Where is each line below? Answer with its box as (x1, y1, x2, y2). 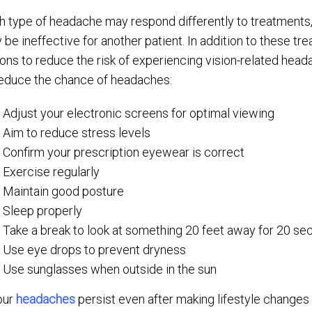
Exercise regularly (3, 164, 100, 180)
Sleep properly (3, 203, 83, 219)
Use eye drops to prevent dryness (3, 242, 187, 258)
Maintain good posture (3, 184, 125, 199)
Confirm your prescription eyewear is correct (3, 145, 245, 160)
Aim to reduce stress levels (3, 125, 151, 141)
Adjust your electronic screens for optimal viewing (3, 106, 275, 121)
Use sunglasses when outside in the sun (3, 262, 217, 277)
